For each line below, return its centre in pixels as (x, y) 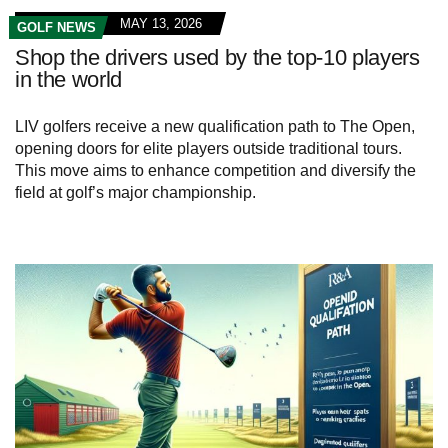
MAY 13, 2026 (161, 24)
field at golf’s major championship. (135, 193)
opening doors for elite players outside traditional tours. (208, 149)
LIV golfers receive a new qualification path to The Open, (215, 127)
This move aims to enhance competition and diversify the (215, 171)
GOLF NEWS (56, 28)
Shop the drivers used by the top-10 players (217, 58)
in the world (69, 80)
